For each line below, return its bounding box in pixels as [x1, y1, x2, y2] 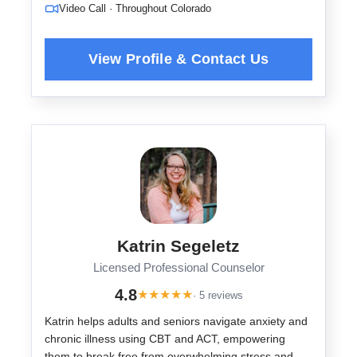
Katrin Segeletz [117, 237, 240, 255]
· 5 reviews [192, 288, 243, 301]
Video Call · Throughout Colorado [59, 2, 211, 14]
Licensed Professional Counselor [92, 261, 265, 274]
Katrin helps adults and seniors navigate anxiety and [45, 315, 308, 328]
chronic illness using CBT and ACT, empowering [45, 332, 285, 345]
